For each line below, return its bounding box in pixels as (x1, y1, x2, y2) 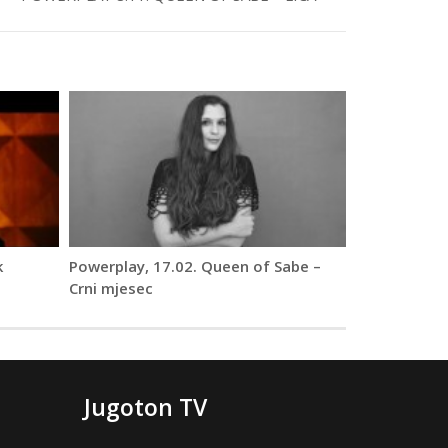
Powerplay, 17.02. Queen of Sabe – (68, 256, 321, 277)
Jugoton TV (83, 391, 207, 424)
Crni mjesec (68, 278, 153, 299)
